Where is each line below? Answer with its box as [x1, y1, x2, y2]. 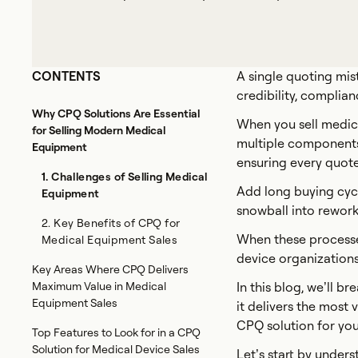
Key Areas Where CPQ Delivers [32, 263, 189, 276]
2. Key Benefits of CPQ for [42, 217, 181, 229]
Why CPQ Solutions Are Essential [32, 107, 200, 120]
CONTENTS [32, 69, 101, 84]
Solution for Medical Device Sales [32, 343, 200, 356]
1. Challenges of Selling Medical [42, 170, 208, 183]
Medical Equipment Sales [42, 233, 178, 246]
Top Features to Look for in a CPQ [32, 326, 201, 339]
